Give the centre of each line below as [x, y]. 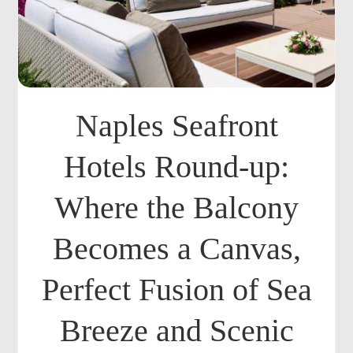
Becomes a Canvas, [176, 249]
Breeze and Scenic [176, 331]
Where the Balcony [176, 208]
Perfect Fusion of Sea [176, 290]
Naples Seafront [176, 126]
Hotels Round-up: [176, 167]
